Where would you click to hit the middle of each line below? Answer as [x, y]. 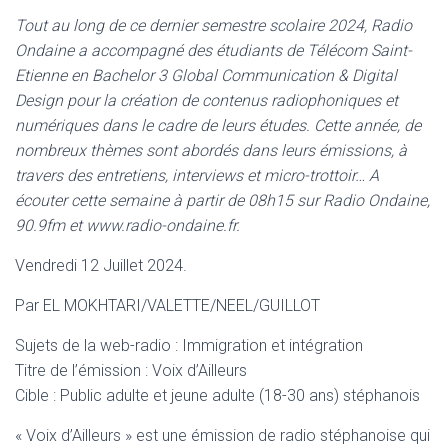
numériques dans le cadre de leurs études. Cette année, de [218, 125]
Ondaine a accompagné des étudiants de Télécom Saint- [213, 50]
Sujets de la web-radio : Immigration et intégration [189, 345]
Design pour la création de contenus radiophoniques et [206, 100]
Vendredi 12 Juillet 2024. [101, 265]
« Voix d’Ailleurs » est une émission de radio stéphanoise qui [222, 435]
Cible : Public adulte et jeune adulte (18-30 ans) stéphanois [217, 395]
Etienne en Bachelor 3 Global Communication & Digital [206, 75]
